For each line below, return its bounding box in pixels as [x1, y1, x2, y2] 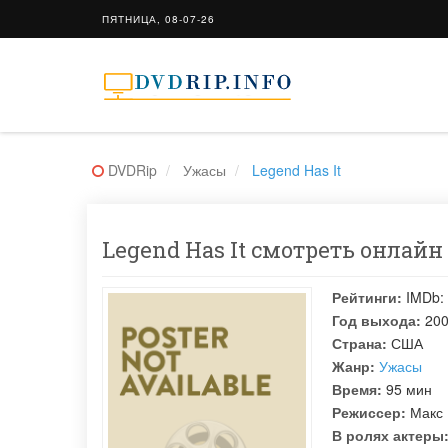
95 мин [382, 379, 432, 399]
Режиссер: [332, 402, 406, 422]
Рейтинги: [332, 287, 402, 307]
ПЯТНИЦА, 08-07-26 [102, 12, 215, 26]
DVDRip [108, 160, 157, 180]
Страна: [332, 333, 387, 353]
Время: [332, 379, 382, 399]
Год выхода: [332, 310, 421, 330]
